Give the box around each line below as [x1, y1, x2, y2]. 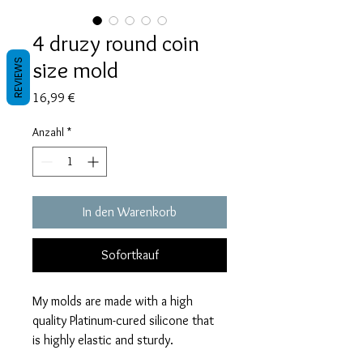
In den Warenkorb [83, 203, 177, 220]
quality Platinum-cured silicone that [32, 312, 214, 328]
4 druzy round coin [32, 28, 199, 57]
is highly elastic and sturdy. [32, 331, 173, 348]
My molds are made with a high [32, 293, 193, 309]
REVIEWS [11, 57, 25, 98]
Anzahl [32, 124, 64, 139]
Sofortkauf [100, 246, 159, 263]
